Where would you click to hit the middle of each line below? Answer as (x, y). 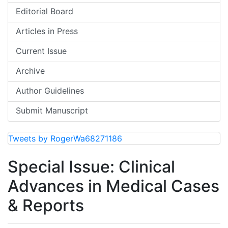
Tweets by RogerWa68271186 (65, 138)
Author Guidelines (50, 91)
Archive (30, 71)
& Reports (46, 205)
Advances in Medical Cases (113, 186)
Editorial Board (45, 11)
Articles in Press (47, 31)
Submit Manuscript (52, 110)
